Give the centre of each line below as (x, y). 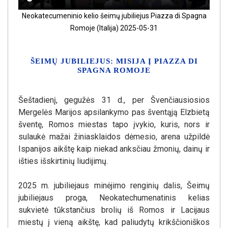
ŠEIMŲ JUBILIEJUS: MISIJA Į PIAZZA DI (114, 61)
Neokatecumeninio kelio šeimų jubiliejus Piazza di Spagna (114, 16)
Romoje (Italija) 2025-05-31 (114, 28)
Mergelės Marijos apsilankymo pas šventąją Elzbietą (114, 112)
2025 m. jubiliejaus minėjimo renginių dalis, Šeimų (114, 185)
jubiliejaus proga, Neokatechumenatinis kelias (114, 197)
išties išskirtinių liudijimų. (63, 161)
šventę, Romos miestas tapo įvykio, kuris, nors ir (114, 124)
